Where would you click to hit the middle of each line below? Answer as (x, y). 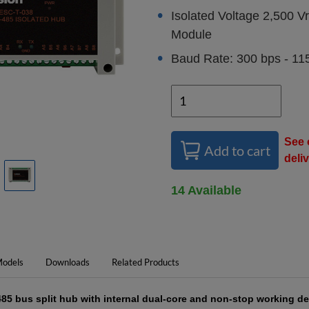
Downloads (68, 262)
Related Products (146, 262)
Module (191, 34)
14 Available (206, 190)
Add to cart (237, 150)
